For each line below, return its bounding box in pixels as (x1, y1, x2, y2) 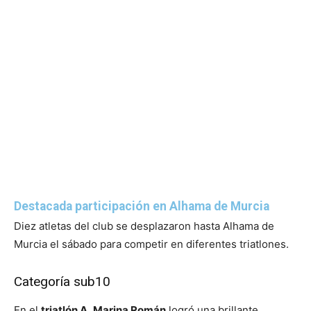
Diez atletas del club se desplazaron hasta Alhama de (14, 219, 274, 233)
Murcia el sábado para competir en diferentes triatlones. (14, 237, 289, 251)
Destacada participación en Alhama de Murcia (14, 199, 269, 214)
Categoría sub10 (14, 274, 110, 290)
